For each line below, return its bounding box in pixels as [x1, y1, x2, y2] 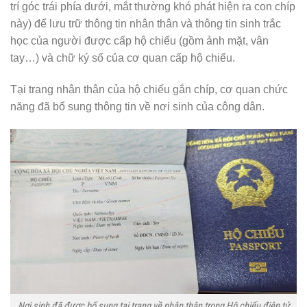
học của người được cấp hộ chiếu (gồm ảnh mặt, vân [10, 34, 269, 47]
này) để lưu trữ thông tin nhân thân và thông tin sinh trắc [10, 17, 281, 29]
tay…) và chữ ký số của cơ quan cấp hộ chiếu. [10, 51, 235, 64]
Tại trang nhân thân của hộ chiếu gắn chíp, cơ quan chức [10, 83, 288, 95]
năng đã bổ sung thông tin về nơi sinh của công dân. [10, 100, 265, 112]
